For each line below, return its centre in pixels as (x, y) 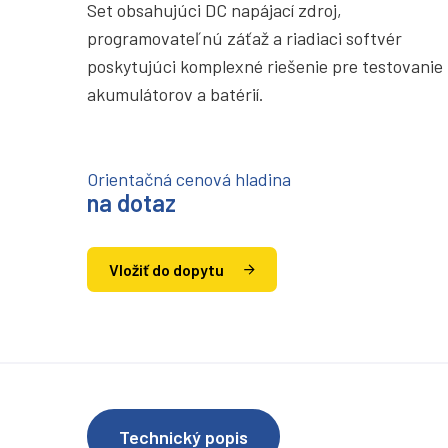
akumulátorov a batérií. (175, 94)
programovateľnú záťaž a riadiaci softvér (244, 38)
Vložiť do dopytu (166, 269)
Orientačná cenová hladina (189, 179)
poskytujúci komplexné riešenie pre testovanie (265, 66)
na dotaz (131, 202)
